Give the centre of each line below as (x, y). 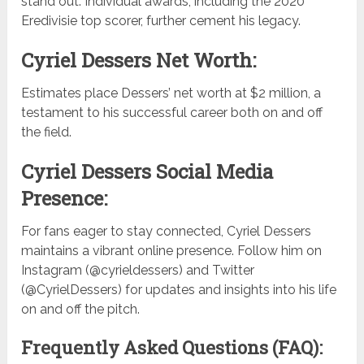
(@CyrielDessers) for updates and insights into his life (179, 290)
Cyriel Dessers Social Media (147, 172)
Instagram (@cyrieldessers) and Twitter (138, 271)
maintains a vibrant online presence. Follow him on (172, 251)
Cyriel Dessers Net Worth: (139, 61)
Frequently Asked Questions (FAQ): (172, 348)
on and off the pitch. (81, 310)
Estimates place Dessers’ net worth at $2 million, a (171, 93)
